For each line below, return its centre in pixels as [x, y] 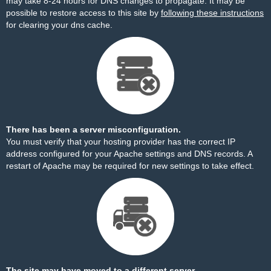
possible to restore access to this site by [83, 13]
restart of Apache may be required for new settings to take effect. [130, 166]
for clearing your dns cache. [59, 25]
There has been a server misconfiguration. [93, 129]
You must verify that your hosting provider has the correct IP [121, 142]
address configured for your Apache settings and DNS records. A [129, 154]
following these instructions [212, 13]
